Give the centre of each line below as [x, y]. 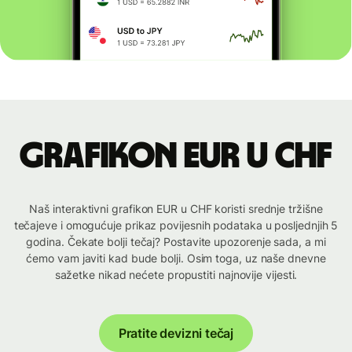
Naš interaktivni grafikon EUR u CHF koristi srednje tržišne [176, 209]
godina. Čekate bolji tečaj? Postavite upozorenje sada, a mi [176, 242]
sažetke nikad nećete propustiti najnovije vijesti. [176, 275]
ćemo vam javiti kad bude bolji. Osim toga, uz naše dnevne [176, 258]
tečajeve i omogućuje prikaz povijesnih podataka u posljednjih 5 [176, 225]
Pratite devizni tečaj [176, 334]
